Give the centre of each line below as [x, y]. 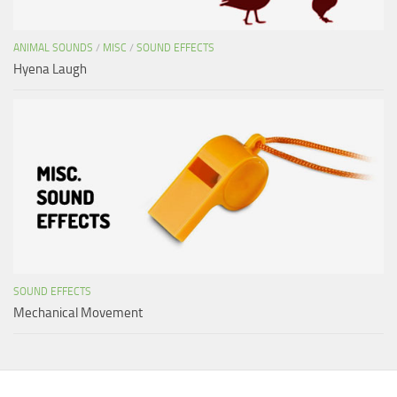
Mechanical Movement [78, 312]
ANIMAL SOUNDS [53, 47]
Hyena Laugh [50, 69]
